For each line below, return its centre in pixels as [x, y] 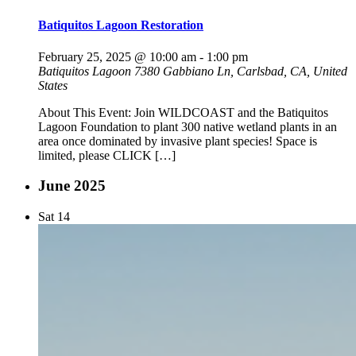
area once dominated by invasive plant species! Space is [178, 141]
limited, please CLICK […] [107, 155]
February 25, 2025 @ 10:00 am [117, 56]
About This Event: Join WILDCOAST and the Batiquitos [183, 112]
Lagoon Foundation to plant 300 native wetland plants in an [188, 126]
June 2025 [72, 186]
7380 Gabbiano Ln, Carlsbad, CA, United [241, 71]
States [53, 85]
